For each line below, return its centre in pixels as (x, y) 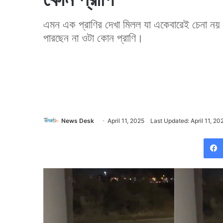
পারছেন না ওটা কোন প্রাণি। (93, 38)
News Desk (78, 121)
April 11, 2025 (126, 121)
